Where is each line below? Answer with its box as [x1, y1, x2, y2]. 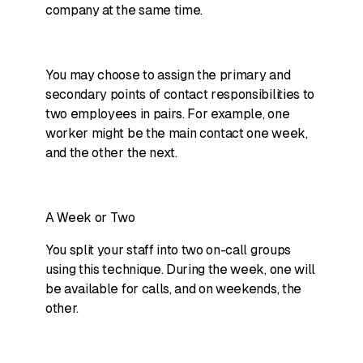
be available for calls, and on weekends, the [45, 281, 301, 297]
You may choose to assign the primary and [45, 67, 291, 83]
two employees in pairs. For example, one [45, 106, 290, 122]
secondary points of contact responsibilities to [45, 87, 314, 102]
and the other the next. [45, 145, 177, 160]
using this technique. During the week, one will [45, 262, 315, 277]
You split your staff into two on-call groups [45, 242, 291, 258]
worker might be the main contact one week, [45, 126, 308, 141]
